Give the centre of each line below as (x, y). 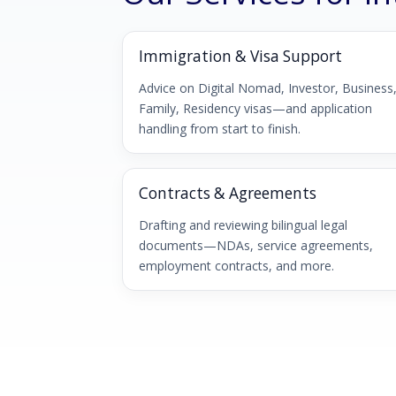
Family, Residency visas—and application (255, 108)
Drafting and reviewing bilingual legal (243, 225)
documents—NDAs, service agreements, (255, 245)
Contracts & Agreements (227, 193)
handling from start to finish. (219, 128)
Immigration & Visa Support (240, 57)
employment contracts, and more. (236, 265)
